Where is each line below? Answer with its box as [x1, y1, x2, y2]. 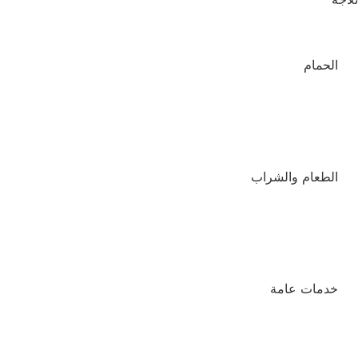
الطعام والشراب [251, 169, 338, 185]
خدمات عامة [270, 280, 338, 297]
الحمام [304, 57, 338, 74]
